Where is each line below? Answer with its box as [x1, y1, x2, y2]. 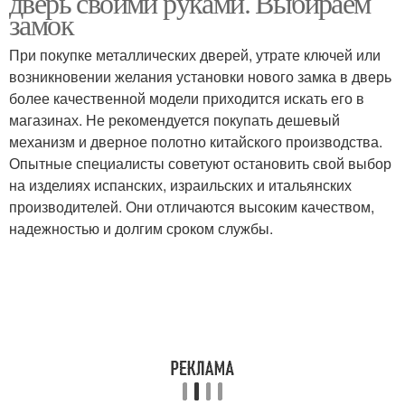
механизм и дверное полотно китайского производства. [9, 131, 382, 152]
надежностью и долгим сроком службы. [9, 218, 273, 239]
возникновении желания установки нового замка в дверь [9, 66, 391, 87]
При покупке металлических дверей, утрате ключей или [9, 44, 381, 65]
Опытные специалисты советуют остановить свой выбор [9, 153, 391, 174]
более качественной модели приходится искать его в [9, 88, 364, 108]
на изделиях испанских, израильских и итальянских [9, 174, 352, 195]
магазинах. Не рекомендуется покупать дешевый [9, 109, 340, 130]
